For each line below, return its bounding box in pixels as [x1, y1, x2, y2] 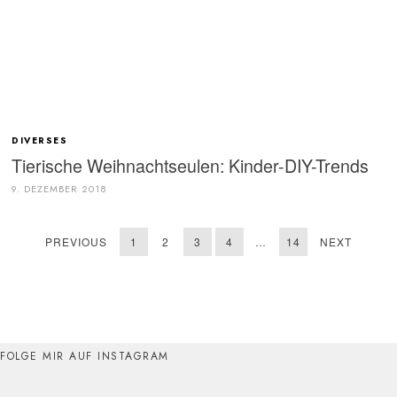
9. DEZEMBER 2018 [12, 181, 108, 196]
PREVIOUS [44, 233, 107, 249]
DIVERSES [12, 134, 72, 148]
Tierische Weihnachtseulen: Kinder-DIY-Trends [12, 152, 370, 178]
